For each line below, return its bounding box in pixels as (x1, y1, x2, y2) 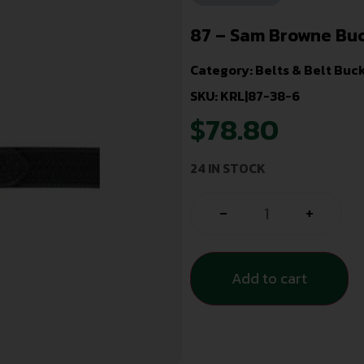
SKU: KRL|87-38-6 (190, 85, 300, 106)
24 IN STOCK (190, 158, 266, 179)
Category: (190, 59, 255, 80)
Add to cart (232, 266, 307, 289)
